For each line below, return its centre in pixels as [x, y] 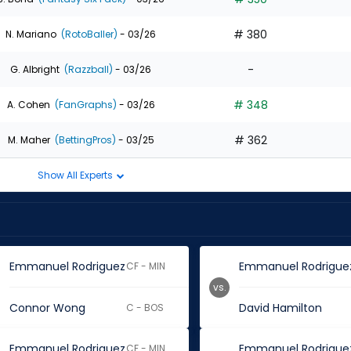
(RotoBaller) [88, 34]
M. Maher [29, 139]
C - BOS [145, 308]
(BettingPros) [84, 139]
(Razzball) [87, 69]
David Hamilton [281, 308]
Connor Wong [47, 308]
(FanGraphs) [84, 104]
